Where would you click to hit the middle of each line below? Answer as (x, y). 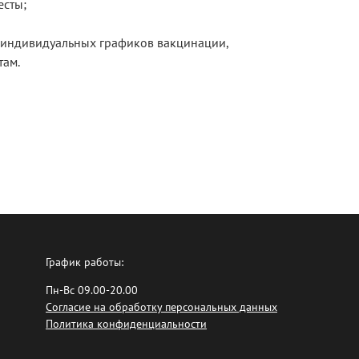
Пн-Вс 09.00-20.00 (92, 290)
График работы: (85, 262)
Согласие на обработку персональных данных (161, 307)
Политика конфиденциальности (126, 324)
